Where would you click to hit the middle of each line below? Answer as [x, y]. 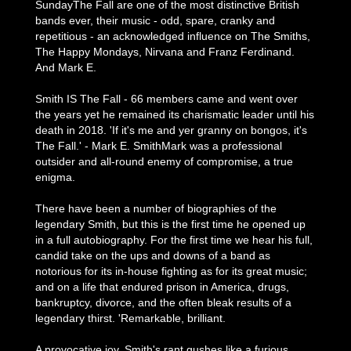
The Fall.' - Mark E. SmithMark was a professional [159, 146]
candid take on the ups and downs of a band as [153, 255]
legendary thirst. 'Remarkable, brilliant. [130, 318]
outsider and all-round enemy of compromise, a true [164, 161]
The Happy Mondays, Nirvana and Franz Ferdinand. [165, 52]
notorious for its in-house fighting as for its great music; [171, 271]
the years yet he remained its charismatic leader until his [175, 114]
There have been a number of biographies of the [156, 208]
